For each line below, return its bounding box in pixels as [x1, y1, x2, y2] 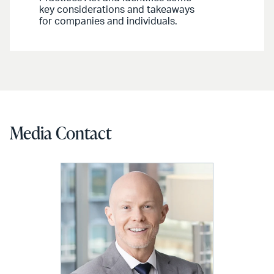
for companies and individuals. [39, 16, 177, 26]
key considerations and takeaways [39, 4, 194, 15]
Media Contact [10, 120, 111, 144]
